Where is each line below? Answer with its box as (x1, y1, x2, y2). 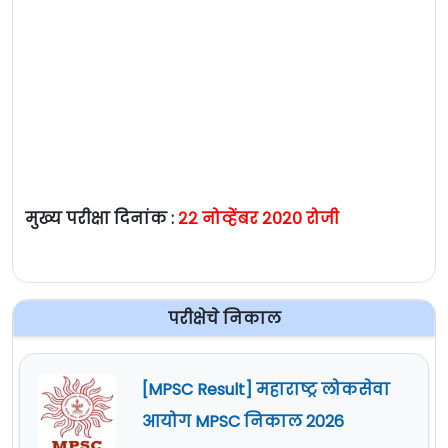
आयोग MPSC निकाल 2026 (142, 410, 344, 434)
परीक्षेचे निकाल (167, 307, 281, 331)
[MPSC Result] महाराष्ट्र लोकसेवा (142, 378, 390, 402)
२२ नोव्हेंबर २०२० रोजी (174, 207, 339, 231)
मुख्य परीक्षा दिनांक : (25, 207, 174, 231)
